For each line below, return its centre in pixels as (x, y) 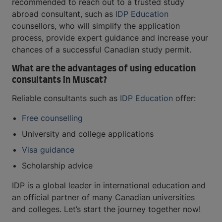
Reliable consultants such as (66, 98)
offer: (184, 98)
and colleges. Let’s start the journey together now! (106, 209)
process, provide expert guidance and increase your (110, 38)
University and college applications (88, 134)
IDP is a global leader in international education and (109, 186)
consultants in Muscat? (59, 81)
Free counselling (52, 118)
